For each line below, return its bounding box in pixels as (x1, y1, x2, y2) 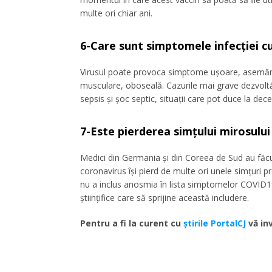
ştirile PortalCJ (183, 217, 246, 229)
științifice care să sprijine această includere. (80, 191, 249, 203)
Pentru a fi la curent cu (80, 217, 183, 229)
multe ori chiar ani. (80, 7, 152, 19)
